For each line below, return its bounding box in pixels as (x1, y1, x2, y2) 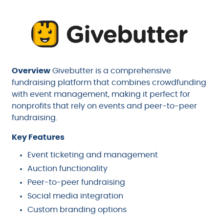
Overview (12, 67, 50, 75)
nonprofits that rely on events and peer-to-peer (12, 102, 197, 110)
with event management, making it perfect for (12, 90, 190, 99)
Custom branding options (27, 206, 127, 214)
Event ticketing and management (27, 151, 158, 159)
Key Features (12, 133, 65, 142)
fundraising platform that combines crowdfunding (12, 79, 206, 87)
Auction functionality (27, 165, 108, 173)
